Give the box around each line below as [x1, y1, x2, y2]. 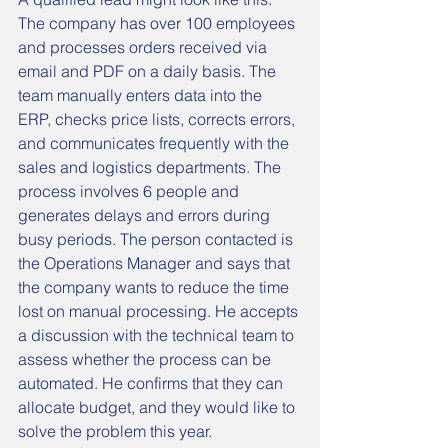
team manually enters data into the [18, 85, 266, 105]
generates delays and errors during [18, 205, 274, 225]
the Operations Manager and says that [18, 253, 294, 273]
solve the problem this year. [18, 421, 212, 441]
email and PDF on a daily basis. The [18, 61, 280, 81]
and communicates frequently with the [18, 133, 293, 153]
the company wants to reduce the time [18, 277, 293, 297]
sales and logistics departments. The [18, 157, 285, 177]
